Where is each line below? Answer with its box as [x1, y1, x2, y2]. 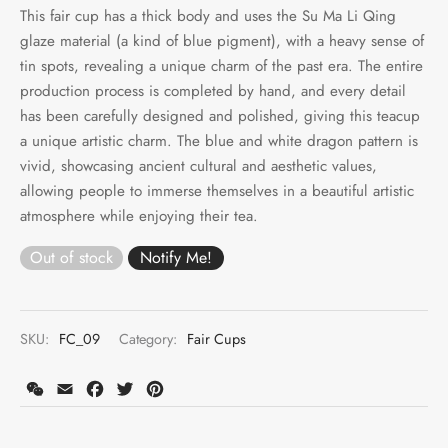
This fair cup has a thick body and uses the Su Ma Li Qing [20, 4, 396, 27]
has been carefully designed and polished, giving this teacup [20, 104, 420, 127]
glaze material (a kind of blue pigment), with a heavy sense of [20, 29, 424, 52]
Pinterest [166, 376, 222, 400]
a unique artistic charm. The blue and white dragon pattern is [20, 129, 418, 152]
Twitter [136, 376, 179, 400]
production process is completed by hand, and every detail [20, 79, 406, 102]
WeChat [46, 376, 100, 400]
